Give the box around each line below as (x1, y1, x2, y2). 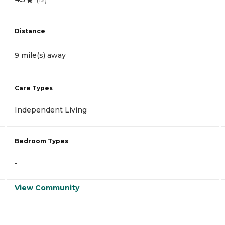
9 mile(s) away (15, 51, 66, 60)
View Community (15, 183, 79, 193)
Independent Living (15, 105, 87, 115)
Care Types (15, 84, 53, 92)
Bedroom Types (15, 137, 68, 145)
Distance (15, 27, 45, 35)
